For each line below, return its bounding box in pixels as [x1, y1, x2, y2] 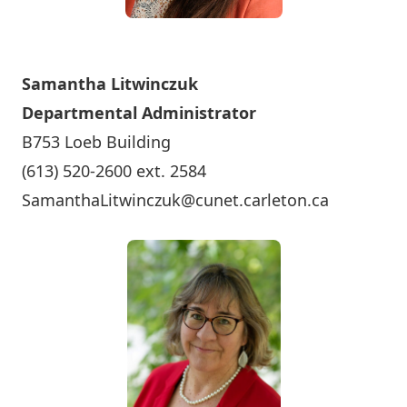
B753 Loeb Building [22, 131, 171, 153]
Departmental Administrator [22, 102, 256, 124]
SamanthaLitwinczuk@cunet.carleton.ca [22, 189, 329, 211]
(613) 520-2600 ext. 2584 [22, 160, 206, 182]
